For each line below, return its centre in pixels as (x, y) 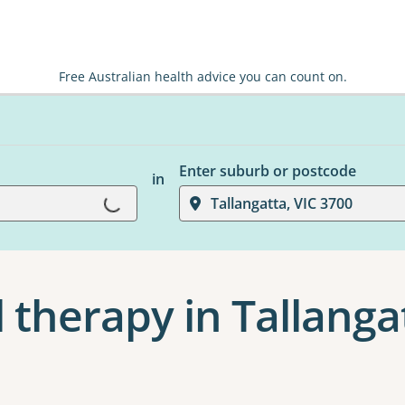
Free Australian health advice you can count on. (202, 76)
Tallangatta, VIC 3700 (281, 203)
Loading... (89, 209)
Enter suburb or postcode (267, 171)
